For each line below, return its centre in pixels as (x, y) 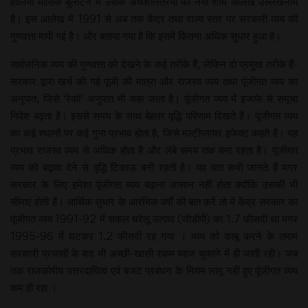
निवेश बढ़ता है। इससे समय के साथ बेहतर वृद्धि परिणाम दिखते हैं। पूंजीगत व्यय (154, 115)
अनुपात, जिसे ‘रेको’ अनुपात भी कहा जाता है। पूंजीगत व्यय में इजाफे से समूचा (154, 98)
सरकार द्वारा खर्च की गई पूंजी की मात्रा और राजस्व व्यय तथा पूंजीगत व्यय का (154, 81)
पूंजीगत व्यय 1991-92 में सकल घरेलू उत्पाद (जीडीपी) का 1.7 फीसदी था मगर (154, 219)
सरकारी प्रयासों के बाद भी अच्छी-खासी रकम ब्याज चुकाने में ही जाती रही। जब (154, 253)
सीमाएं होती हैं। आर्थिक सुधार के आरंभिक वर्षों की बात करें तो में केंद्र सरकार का (154, 201)
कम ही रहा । (34, 287)
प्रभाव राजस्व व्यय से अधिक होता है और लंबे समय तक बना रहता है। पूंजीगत (154, 150)
